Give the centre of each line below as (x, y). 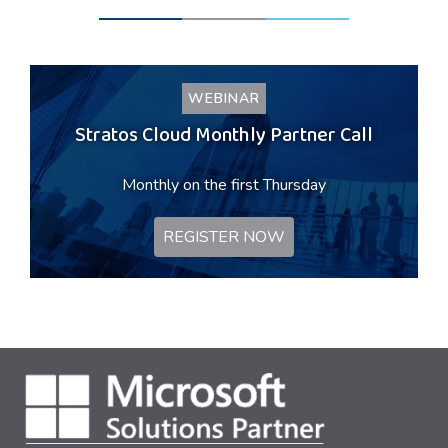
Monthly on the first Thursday (224, 185)
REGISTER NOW (224, 237)
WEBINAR (224, 98)
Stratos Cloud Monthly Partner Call (224, 137)
